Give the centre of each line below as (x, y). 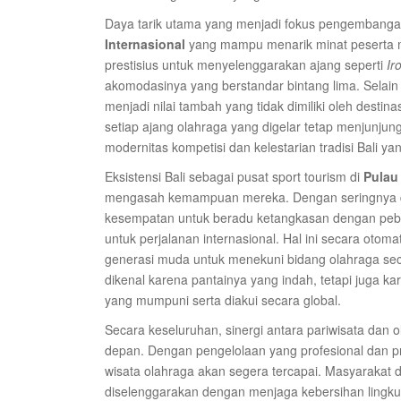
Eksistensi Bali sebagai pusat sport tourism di (234, 176)
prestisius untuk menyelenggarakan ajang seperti (246, 64)
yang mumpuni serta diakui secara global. (223, 300)
